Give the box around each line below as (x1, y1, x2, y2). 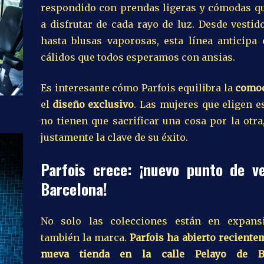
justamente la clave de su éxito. (41, 131, 188, 143)
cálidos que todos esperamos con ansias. (41, 51, 235, 63)
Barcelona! (41, 177, 107, 200)
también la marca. (41, 231, 130, 243)
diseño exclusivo (52, 98, 134, 110)
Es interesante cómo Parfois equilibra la (41, 81, 235, 94)
